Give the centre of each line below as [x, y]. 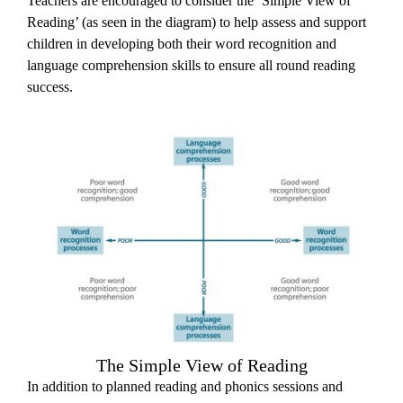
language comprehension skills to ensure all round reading [191, 65]
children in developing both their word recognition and [182, 44]
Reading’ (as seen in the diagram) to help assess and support [197, 22]
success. [50, 87]
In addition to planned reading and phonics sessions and [185, 387]
